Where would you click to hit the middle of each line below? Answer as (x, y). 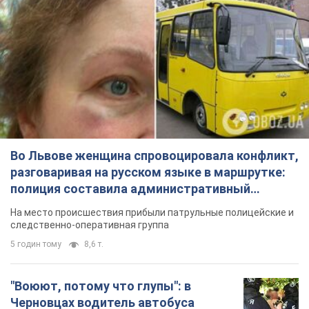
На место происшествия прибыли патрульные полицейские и (152, 213)
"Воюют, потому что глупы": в (101, 286)
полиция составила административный (130, 189)
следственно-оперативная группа (90, 225)
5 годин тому (36, 245)
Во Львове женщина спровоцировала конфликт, (154, 156)
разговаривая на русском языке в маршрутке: (148, 172)
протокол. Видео (61, 206)
